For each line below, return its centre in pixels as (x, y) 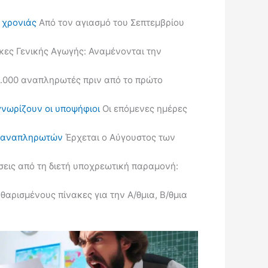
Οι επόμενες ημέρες (144, 109)
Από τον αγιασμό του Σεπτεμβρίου (110, 22)
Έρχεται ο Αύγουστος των (119, 137)
